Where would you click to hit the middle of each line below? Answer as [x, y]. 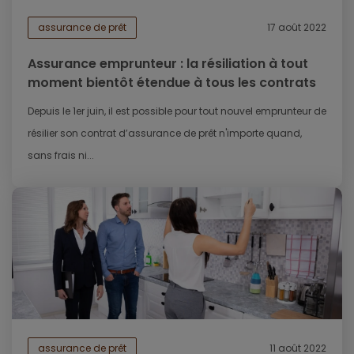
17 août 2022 [297, 27]
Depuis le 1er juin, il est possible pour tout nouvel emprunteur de [177, 111]
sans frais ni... [61, 155]
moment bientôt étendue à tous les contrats [172, 82]
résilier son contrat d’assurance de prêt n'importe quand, [165, 133]
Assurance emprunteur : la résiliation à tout [168, 63]
